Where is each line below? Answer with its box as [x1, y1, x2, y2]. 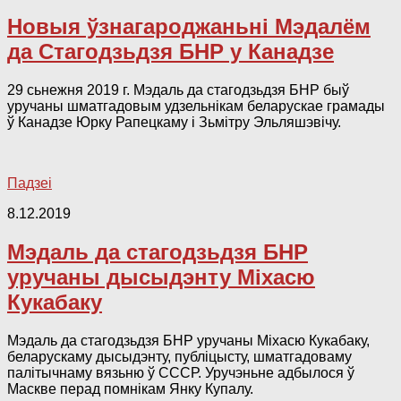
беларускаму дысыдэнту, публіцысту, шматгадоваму [7, 348, 352, 364]
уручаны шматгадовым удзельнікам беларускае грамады [7, 98, 385, 114]
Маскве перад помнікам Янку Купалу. [7, 380, 253, 397]
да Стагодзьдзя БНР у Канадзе [7, 39, 334, 64]
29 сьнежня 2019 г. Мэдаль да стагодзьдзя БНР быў [7, 81, 349, 98]
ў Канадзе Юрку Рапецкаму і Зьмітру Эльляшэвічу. [7, 114, 341, 130]
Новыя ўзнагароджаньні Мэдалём [7, 14, 371, 39]
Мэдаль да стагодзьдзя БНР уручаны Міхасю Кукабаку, [7, 332, 370, 348]
